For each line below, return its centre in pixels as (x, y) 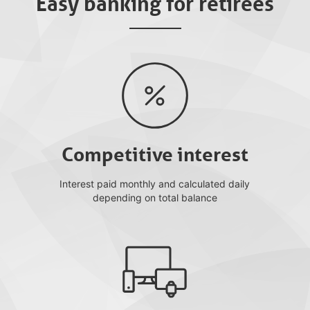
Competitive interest (155, 155)
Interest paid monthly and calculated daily (155, 184)
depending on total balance (155, 198)
